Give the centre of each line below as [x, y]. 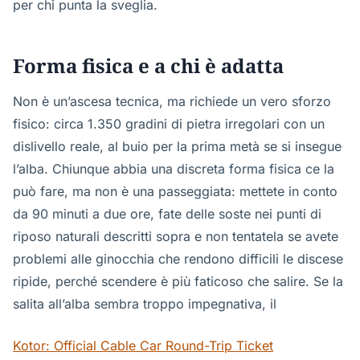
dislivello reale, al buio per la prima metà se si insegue [177, 146]
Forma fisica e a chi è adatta [148, 65]
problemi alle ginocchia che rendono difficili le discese [178, 259]
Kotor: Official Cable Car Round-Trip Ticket [143, 346]
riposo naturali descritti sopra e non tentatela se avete [176, 236]
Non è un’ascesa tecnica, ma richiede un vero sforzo [172, 101]
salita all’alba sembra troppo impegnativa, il [145, 304]
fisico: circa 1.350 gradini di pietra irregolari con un [169, 124]
